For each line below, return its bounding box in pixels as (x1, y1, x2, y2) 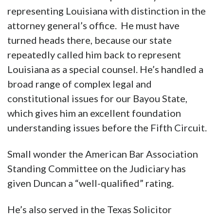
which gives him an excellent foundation (7, 107, 181, 119)
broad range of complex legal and (7, 78, 152, 90)
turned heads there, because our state (7, 34, 172, 46)
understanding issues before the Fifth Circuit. (7, 122, 207, 134)
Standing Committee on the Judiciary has (7, 163, 186, 175)
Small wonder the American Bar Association (7, 148, 198, 160)
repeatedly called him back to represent (7, 49, 181, 61)
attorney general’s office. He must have (7, 19, 180, 32)
